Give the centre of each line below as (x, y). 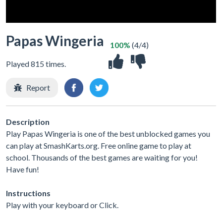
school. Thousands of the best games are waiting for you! (102, 157)
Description (28, 121)
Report (38, 87)
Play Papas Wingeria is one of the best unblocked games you (108, 133)
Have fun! (23, 169)
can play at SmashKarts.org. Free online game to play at (99, 145)
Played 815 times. (36, 64)
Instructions (28, 193)
